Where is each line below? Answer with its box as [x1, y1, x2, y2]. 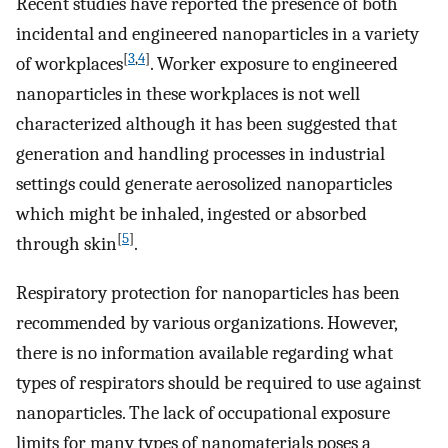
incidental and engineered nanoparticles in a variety [16, 23, 419, 46]
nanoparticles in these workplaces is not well [16, 83, 360, 106]
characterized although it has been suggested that [16, 113, 397, 136]
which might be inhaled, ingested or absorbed [16, 203, 367, 226]
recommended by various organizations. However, [16, 311, 397, 334]
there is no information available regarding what [16, 341, 393, 364]
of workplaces [16, 53, 123, 76]
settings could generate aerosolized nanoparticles [16, 173, 392, 196]
